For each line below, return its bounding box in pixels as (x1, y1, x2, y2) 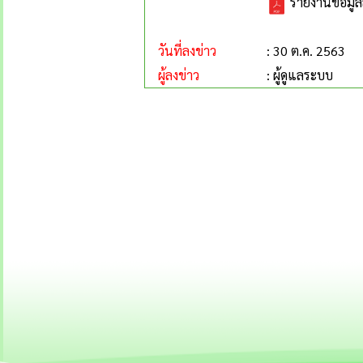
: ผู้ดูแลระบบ (267, 66, 333, 83)
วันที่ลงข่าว (145, 42, 216, 59)
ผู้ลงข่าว (145, 66, 199, 83)
